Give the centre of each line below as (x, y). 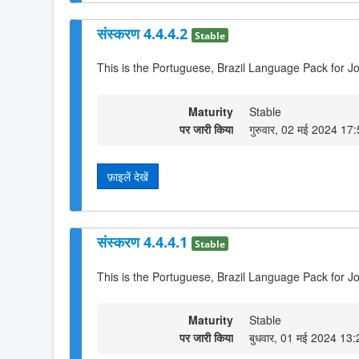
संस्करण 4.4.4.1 (144, 242)
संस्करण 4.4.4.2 (144, 33)
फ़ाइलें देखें (128, 176)
